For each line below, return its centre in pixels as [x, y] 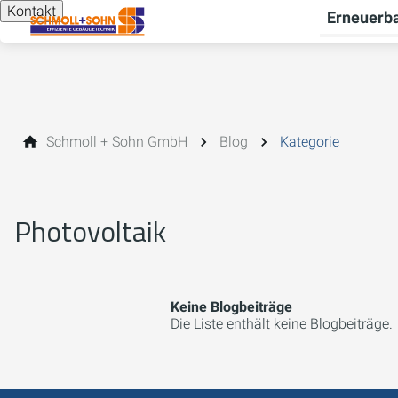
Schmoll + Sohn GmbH [117, 142]
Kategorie [310, 142]
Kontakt [32, 11]
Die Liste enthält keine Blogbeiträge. [282, 324]
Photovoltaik [90, 231]
